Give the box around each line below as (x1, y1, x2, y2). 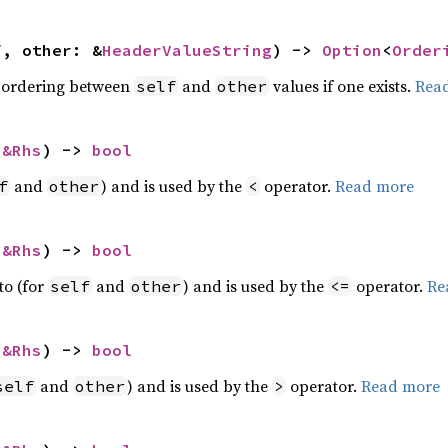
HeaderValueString (101, 40, 272, 60)
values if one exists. (268, 75, 415, 97)
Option (321, 40, 382, 60)
